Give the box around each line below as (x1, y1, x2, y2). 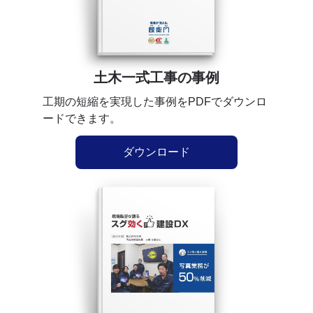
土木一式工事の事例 (94, 70, 219, 86)
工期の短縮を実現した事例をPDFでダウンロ (43, 96, 267, 108)
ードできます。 (43, 112, 121, 125)
